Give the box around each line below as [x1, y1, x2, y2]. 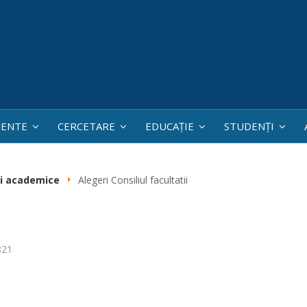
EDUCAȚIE [145, 119, 194, 133]
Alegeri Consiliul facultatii [78, 173, 188, 187]
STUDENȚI [224, 119, 274, 133]
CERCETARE [58, 119, 115, 133]
